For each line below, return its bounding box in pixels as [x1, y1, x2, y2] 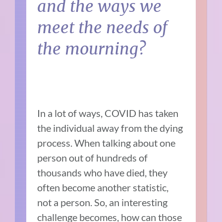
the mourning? [37, 39, 151, 59]
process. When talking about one [37, 136, 176, 149]
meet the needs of [37, 17, 168, 38]
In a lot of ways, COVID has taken [37, 107, 179, 119]
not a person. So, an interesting [37, 196, 168, 208]
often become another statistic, [37, 181, 169, 193]
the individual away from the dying [37, 121, 183, 134]
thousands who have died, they [37, 166, 168, 178]
